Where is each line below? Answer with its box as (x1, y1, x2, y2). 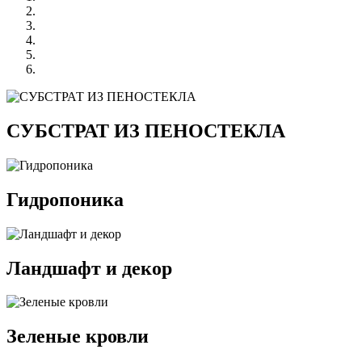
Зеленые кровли (6, 326, 149, 347)
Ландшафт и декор (6, 257, 172, 279)
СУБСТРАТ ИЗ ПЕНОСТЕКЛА (6, 120, 285, 141)
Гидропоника (6, 188, 124, 210)
